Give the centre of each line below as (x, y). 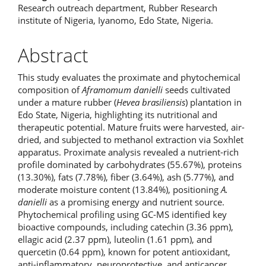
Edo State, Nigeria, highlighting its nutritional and (118, 115)
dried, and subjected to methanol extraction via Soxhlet (131, 140)
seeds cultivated (197, 90)
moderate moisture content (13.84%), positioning (119, 190)
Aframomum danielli (122, 90)
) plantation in (213, 102)
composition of (50, 90)
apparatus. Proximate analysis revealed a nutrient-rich (128, 152)
